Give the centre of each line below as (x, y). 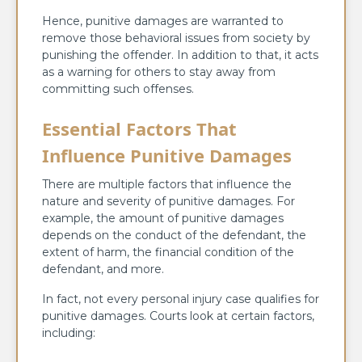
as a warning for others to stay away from (159, 72)
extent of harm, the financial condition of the (168, 252)
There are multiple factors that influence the (167, 184)
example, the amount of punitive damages (163, 218)
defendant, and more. (103, 269)
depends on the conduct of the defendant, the (174, 235)
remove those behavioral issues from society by (176, 38)
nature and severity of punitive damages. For (168, 201)
